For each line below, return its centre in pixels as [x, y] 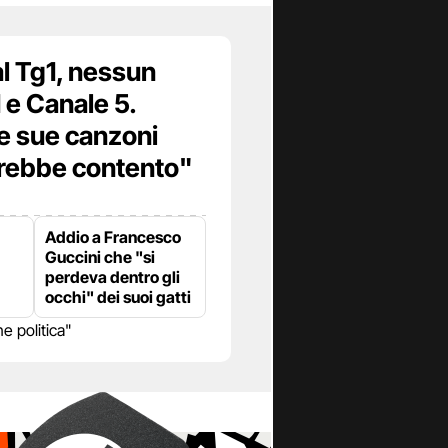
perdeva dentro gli [112, 277]
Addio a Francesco [113, 237]
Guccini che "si [100, 257]
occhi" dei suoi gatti [118, 297]
